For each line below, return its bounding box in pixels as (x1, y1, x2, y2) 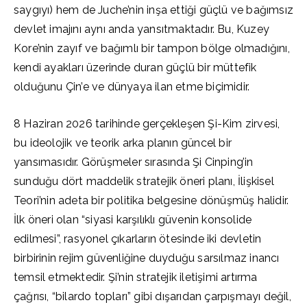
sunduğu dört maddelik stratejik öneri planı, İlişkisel (14, 175, 274, 188)
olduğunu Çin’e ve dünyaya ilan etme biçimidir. (14, 80, 253, 93)
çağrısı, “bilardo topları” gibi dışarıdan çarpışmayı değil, (14, 290, 291, 303)
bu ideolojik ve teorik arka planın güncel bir (14, 136, 232, 149)
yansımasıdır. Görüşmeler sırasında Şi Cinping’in (14, 156, 254, 169)
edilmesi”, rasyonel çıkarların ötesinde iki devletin (14, 232, 262, 245)
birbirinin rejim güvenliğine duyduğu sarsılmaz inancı (14, 251, 280, 265)
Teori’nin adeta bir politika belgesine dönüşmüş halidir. (14, 194, 289, 207)
